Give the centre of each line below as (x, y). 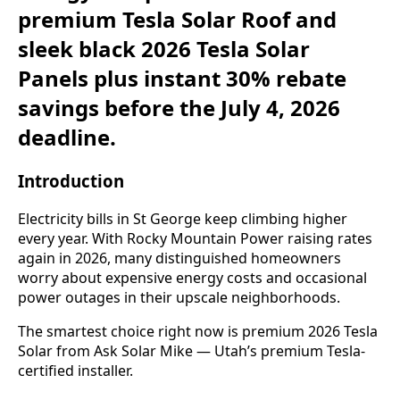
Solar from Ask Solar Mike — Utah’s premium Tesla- (192, 350)
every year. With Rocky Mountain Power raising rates (195, 238)
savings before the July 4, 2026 (179, 108)
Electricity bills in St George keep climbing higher (183, 218)
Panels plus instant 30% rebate (182, 79)
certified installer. (75, 370)
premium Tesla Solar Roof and (177, 20)
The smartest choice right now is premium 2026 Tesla (198, 331)
